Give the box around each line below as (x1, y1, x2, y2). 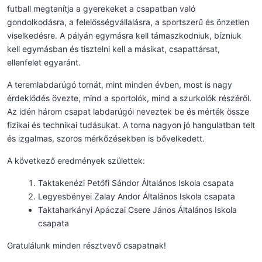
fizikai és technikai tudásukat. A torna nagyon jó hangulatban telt (7, 119, 255, 130)
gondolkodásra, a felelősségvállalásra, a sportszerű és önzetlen (7, 16, 249, 27)
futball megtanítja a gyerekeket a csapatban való (7, 3, 195, 13)
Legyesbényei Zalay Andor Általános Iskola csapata (38, 191, 235, 201)
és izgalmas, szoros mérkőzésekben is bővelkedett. (7, 133, 205, 143)
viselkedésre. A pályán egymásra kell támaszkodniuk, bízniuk (7, 30, 242, 40)
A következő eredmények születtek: (7, 155, 145, 166)
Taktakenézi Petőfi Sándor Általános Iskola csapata (38, 177, 234, 188)
